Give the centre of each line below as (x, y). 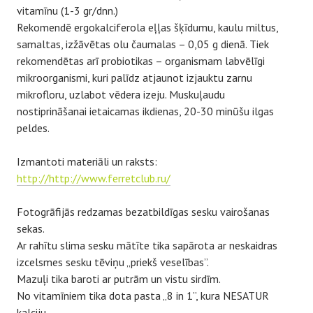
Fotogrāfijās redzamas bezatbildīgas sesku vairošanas (143, 212)
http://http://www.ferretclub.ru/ (94, 179)
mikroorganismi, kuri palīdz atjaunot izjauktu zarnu (134, 78)
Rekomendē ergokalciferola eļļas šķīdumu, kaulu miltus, (147, 28)
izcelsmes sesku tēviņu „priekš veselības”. (113, 262)
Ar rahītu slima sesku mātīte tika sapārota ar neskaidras (147, 246)
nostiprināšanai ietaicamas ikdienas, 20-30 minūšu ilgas (145, 111)
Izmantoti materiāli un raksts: (87, 162)
